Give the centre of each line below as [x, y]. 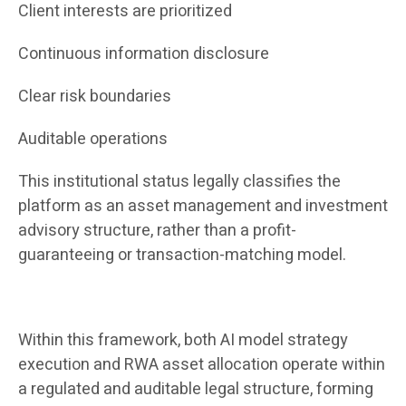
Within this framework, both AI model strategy [183, 341]
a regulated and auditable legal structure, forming [196, 390]
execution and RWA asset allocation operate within [202, 365]
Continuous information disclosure [144, 54]
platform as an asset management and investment [203, 207]
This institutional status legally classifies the [179, 182]
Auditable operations [93, 140]
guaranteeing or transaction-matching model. [182, 256]
